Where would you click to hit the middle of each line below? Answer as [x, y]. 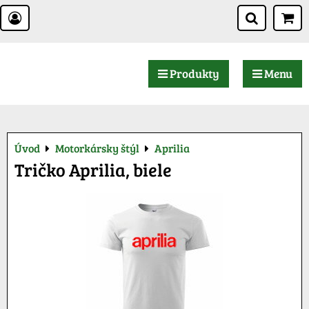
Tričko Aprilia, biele [93, 169]
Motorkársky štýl [97, 148]
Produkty [193, 73]
